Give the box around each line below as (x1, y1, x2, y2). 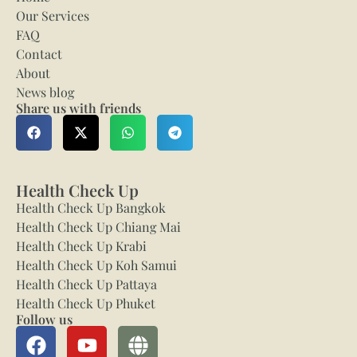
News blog (16, 83, 74, 100)
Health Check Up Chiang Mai (16, 218, 181, 235)
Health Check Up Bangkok (16, 198, 166, 216)
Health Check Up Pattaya (16, 275, 157, 292)
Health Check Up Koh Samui (16, 256, 177, 273)
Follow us (16, 310, 73, 328)
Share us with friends (16, 99, 141, 116)
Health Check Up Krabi (16, 237, 147, 254)
